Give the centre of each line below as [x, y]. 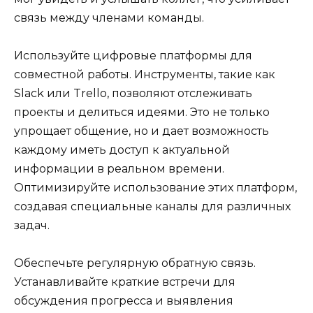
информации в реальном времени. [119, 168]
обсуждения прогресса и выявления [124, 301]
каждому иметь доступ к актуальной [122, 150]
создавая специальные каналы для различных [152, 206]
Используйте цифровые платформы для [133, 55]
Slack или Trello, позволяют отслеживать [133, 93]
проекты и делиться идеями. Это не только [142, 112]
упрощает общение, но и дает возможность [141, 131]
